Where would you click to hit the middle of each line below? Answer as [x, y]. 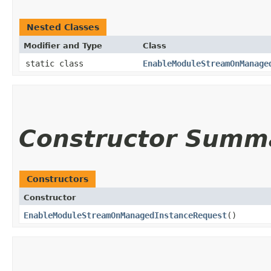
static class [57, 63]
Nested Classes [63, 27]
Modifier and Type [63, 45]
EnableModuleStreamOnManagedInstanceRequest [125, 215]
